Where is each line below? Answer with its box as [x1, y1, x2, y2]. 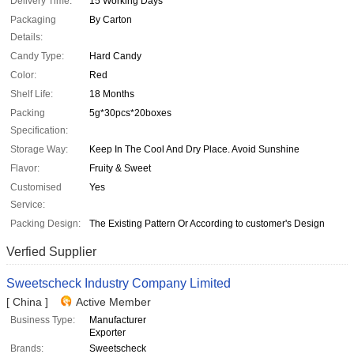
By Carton [89, 14, 132, 26]
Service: [10, 199, 45, 211]
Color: [10, 70, 36, 81]
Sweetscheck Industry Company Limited [6, 277, 231, 291]
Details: [10, 32, 43, 43]
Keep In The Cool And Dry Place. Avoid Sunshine [89, 144, 299, 156]
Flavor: [10, 163, 40, 175]
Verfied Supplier [6, 245, 96, 259]
